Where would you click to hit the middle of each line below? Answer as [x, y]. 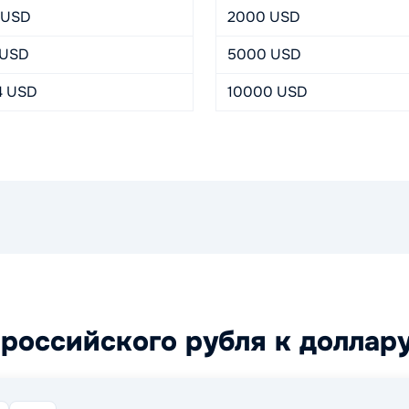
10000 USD [267, 92]
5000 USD [264, 54]
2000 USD [264, 17]
